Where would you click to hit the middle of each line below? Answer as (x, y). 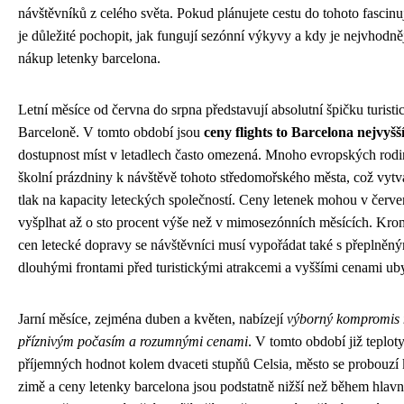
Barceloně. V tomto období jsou (111, 133)
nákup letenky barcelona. (89, 59)
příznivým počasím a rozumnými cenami (133, 342)
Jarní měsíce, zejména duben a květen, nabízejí (152, 319)
